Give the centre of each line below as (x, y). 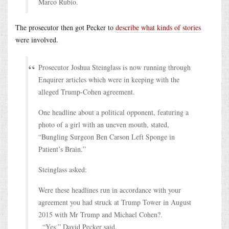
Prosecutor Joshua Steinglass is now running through (114, 67)
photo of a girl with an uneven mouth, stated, (104, 124)
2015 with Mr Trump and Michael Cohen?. (100, 214)
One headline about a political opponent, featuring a (113, 112)
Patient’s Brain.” (62, 149)
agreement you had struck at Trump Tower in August (115, 202)
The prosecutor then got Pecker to (65, 27)
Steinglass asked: (63, 169)
